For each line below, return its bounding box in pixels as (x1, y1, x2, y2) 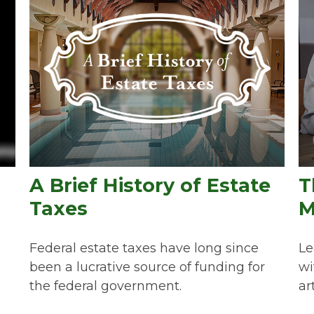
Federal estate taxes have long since (29, 240, 259, 256)
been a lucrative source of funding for (29, 259, 266, 275)
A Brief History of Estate (29, 173, 271, 197)
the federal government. (29, 278, 182, 294)
